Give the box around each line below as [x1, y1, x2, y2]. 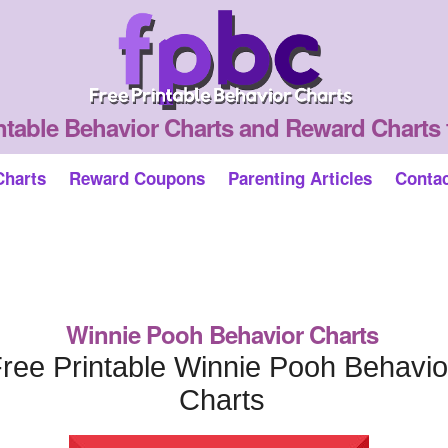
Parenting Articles [228, 166, 372, 190]
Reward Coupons [69, 166, 205, 190]
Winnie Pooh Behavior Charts [65, 317, 378, 351]
